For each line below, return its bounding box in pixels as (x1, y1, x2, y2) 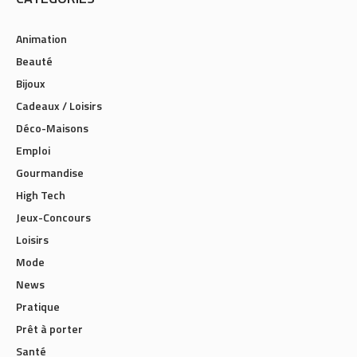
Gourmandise (16, 164, 84, 181)
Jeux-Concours (16, 209, 91, 226)
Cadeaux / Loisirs (16, 97, 102, 114)
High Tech (16, 186, 65, 203)
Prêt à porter (16, 320, 83, 337)
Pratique (16, 298, 60, 315)
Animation (16, 30, 67, 47)
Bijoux (16, 75, 45, 92)
